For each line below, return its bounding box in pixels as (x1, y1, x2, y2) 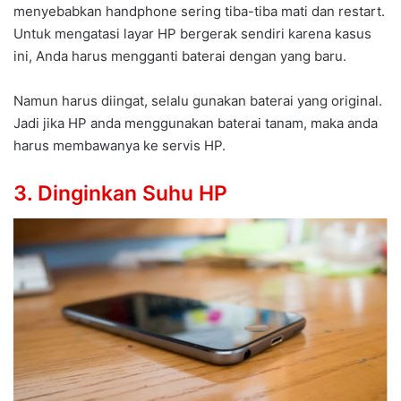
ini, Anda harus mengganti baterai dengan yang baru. (13, 47, 346, 65)
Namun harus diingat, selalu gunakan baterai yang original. (13, 92, 382, 110)
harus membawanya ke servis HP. (13, 137, 226, 155)
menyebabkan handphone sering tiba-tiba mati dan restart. (13, 3, 385, 21)
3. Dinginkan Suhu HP (13, 181, 227, 207)
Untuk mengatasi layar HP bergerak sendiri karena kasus (13, 25, 371, 43)
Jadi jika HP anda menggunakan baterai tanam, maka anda (13, 115, 378, 132)
